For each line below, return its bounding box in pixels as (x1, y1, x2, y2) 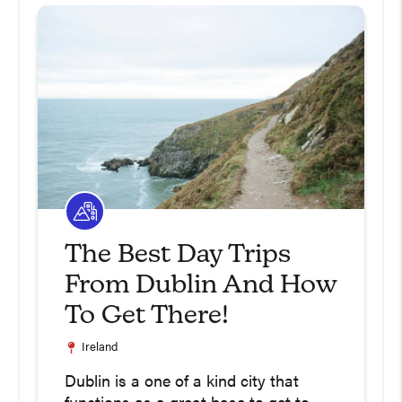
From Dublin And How (65, 273, 336, 300)
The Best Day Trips (65, 242, 291, 269)
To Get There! (65, 303, 229, 330)
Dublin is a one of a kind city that (65, 375, 299, 391)
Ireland (82, 342, 118, 354)
